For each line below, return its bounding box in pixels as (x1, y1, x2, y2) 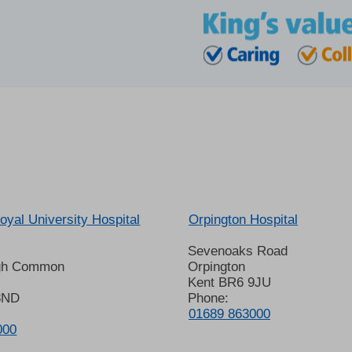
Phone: (187, 291, 229, 306)
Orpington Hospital (188, 212, 298, 228)
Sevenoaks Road (187, 244, 288, 259)
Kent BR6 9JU (187, 275, 271, 291)
